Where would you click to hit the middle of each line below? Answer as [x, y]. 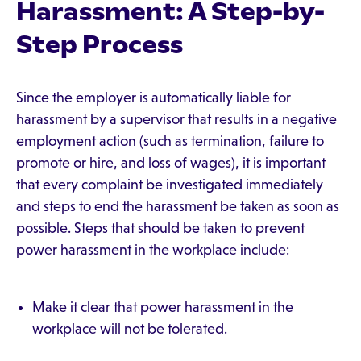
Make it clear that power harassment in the [163, 307]
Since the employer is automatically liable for [154, 98]
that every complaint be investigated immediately [170, 185]
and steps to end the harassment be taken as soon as [178, 206]
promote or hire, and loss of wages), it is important [171, 163]
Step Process [100, 44]
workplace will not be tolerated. [130, 329]
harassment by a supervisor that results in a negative [176, 119]
